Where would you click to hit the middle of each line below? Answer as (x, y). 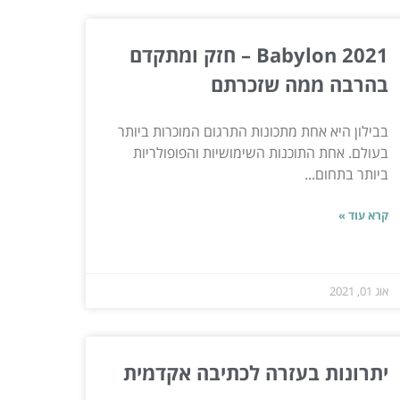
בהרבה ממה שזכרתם (299, 83)
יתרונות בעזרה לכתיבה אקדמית (255, 372)
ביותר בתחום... (346, 174)
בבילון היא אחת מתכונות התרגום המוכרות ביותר (253, 131)
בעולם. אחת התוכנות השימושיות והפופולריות (260, 152)
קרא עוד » (363, 215)
